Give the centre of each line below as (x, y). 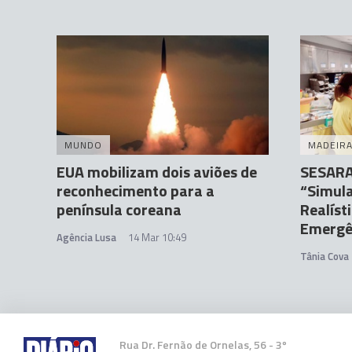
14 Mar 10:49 (157, 237)
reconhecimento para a (136, 191)
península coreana (119, 209)
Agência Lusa (86, 237)
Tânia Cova (324, 256)
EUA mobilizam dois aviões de (157, 172)
